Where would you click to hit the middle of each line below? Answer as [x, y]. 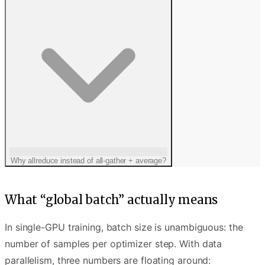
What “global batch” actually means [112, 200]
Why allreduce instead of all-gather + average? [88, 161]
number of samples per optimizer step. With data [114, 244]
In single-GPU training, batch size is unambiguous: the [124, 227]
